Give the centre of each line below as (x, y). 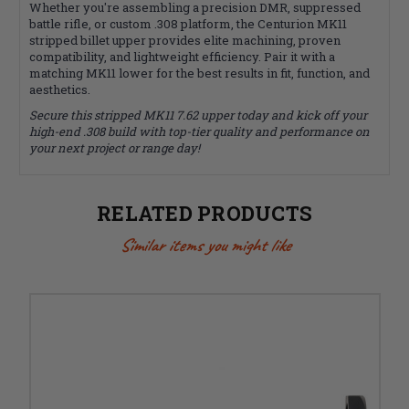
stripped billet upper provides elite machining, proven (185, 40)
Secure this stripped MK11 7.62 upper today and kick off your (198, 115)
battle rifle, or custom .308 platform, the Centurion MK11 (188, 23)
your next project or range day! (115, 147)
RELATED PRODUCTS (204, 213)
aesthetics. (60, 89)
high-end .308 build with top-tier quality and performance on (199, 131)
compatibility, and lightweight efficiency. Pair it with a (182, 56)
